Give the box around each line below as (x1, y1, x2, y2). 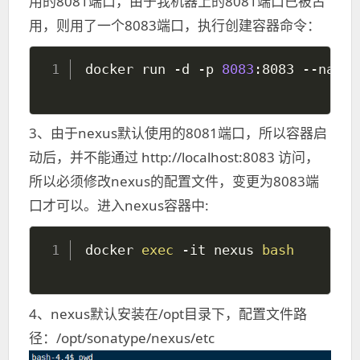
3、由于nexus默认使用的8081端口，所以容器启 (29, 124, 327, 142)
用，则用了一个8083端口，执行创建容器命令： (29, 15, 321, 35)
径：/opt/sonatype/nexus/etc (29, 328, 215, 347)
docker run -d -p (84, 61, 222, 78)
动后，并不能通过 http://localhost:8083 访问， (29, 148, 319, 166)
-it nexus (173, 242, 262, 258)
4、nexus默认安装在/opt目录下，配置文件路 (29, 304, 307, 323)
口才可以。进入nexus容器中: (29, 196, 209, 215)
